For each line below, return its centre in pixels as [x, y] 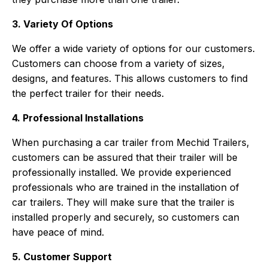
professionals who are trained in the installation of [126, 188]
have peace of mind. [58, 232]
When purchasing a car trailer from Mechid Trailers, [131, 143]
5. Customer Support [62, 257]
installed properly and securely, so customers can [126, 217]
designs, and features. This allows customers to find [130, 79]
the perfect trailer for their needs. [88, 94]
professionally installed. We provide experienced [122, 173]
